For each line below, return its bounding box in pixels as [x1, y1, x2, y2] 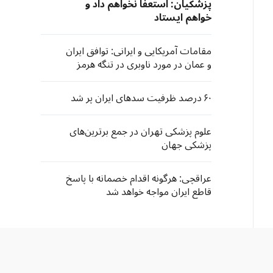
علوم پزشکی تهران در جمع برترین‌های [69, 121, 211, 142]
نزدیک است [164, 68, 211, 88]
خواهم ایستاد [154, 7, 211, 28]
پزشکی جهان [161, 135, 211, 155]
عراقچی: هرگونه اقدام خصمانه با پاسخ [66, 168, 211, 189]
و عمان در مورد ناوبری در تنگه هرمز [77, 54, 211, 75]
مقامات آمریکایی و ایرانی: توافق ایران [66, 41, 211, 62]
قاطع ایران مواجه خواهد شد [106, 182, 211, 202]
